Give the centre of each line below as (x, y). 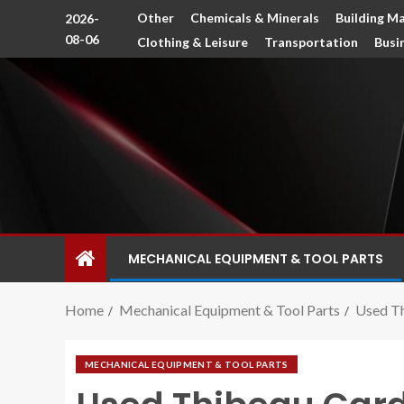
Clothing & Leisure (193, 42)
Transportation (312, 42)
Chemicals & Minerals (255, 18)
